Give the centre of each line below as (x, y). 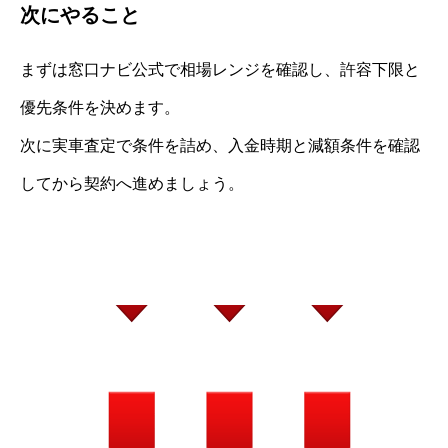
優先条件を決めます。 (100, 107)
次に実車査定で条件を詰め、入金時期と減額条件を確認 (220, 145)
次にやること (80, 14)
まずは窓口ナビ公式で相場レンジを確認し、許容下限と (220, 69)
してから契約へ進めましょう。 (132, 183)
